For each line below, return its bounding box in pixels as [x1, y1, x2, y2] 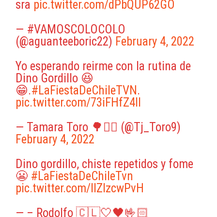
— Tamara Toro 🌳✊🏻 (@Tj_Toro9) [15, 120, 181, 134]
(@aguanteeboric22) [15, 34, 116, 48]
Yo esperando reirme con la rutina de [15, 59, 191, 73]
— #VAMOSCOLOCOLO [15, 22, 126, 36]
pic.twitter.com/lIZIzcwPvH [15, 181, 144, 195]
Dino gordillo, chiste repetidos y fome [15, 157, 194, 171]
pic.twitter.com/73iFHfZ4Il [15, 95, 141, 109]
